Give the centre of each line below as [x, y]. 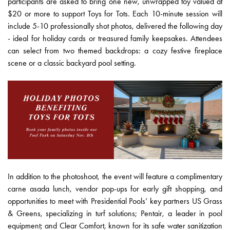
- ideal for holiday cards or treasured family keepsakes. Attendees [115, 38]
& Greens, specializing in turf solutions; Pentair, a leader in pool [115, 214]
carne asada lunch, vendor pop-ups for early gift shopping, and [115, 189]
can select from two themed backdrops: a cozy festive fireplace [115, 50]
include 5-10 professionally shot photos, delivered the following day [115, 26]
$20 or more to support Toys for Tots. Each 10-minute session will [115, 13]
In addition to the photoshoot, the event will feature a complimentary [115, 177]
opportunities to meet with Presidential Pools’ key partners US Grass [115, 201]
